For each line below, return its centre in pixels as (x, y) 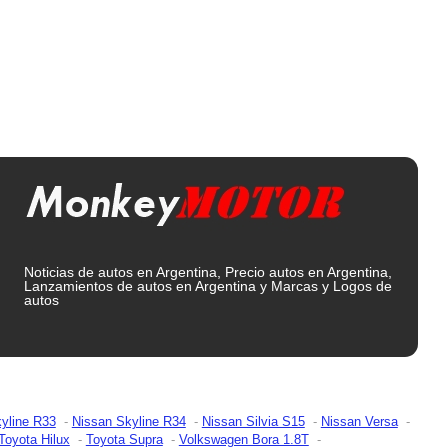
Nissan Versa (359, 421)
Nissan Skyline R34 (128, 421)
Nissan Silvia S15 (253, 421)
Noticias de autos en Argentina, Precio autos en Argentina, (208, 272)
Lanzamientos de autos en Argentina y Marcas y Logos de (208, 286)
